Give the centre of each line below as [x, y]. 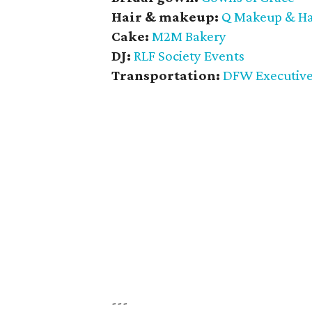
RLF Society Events [189, 56]
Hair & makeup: [166, 17]
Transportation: [167, 75]
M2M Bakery [189, 36]
